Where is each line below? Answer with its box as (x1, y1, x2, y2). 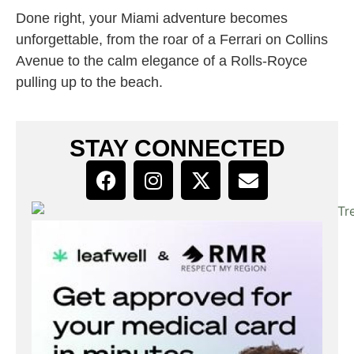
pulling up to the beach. (16, 74, 163, 91)
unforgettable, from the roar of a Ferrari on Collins (16, 32, 328, 48)
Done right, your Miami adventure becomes (16, 10, 288, 27)
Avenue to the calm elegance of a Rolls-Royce (16, 53, 307, 70)
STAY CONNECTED (69, 135, 285, 162)
